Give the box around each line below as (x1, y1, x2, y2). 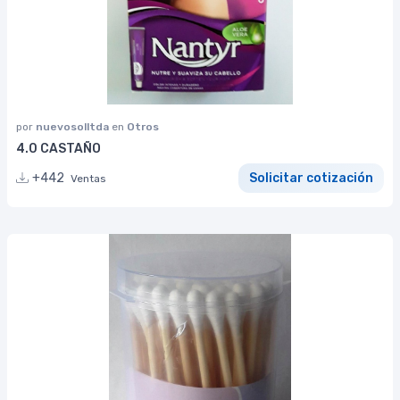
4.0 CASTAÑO (16, 141, 101, 157)
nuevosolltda (36, 121, 112, 134)
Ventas (71, 172, 106, 186)
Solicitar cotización (249, 171, 373, 187)
